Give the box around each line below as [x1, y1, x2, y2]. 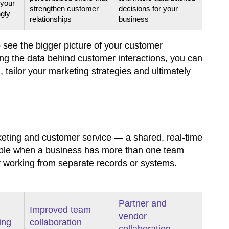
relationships [30, 14, 72, 24]
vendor [119, 211, 147, 221]
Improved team [30, 204, 91, 215]
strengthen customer [30, 4, 99, 13]
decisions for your [119, 4, 178, 13]
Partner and [119, 198, 167, 209]
